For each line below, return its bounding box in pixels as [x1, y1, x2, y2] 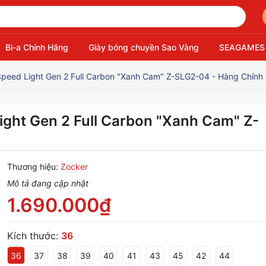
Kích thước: [7, 230, 61, 242]
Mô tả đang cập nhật [7, 178, 88, 188]
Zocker [60, 161, 88, 172]
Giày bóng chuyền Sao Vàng [88, 42, 199, 52]
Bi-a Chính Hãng [5, 42, 68, 52]
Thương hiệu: [7, 161, 58, 172]
